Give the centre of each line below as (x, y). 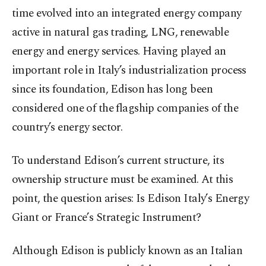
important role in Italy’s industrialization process (129, 71)
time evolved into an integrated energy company (127, 14)
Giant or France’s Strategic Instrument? (107, 218)
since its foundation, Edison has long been (113, 90)
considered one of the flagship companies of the (125, 109)
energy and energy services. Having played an (119, 52)
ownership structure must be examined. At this (123, 180)
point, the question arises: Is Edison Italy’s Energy (131, 199)
